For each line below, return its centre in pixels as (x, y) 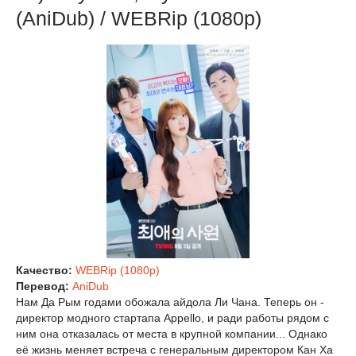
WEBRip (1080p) (118, 271)
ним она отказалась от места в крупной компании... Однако (172, 334)
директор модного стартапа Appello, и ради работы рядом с (172, 318)
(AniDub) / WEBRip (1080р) (139, 18)
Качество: (46, 271)
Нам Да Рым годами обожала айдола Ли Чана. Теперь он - (170, 302)
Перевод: (44, 286)
